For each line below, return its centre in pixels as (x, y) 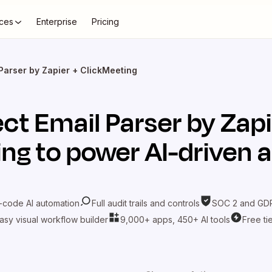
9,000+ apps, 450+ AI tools (175, 219)
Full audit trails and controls (146, 203)
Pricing (105, 22)
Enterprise (57, 22)
